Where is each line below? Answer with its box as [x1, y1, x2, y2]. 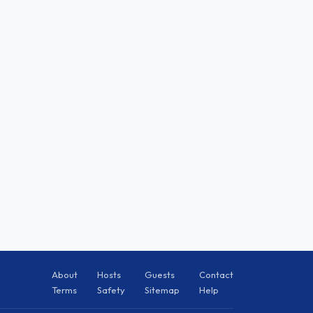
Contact [199, 269, 233, 280]
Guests [145, 269, 175, 280]
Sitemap [145, 284, 180, 296]
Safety [97, 284, 125, 296]
